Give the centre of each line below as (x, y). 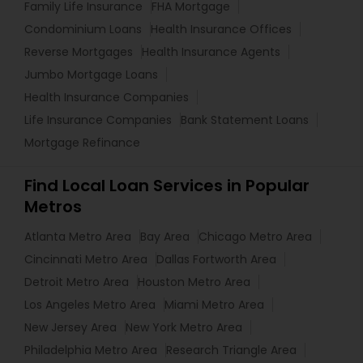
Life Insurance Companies (98, 120)
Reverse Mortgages (79, 52)
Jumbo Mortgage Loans (91, 75)
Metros (53, 207)
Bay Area (165, 237)
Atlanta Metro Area (78, 237)
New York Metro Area (184, 327)
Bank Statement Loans (245, 120)
